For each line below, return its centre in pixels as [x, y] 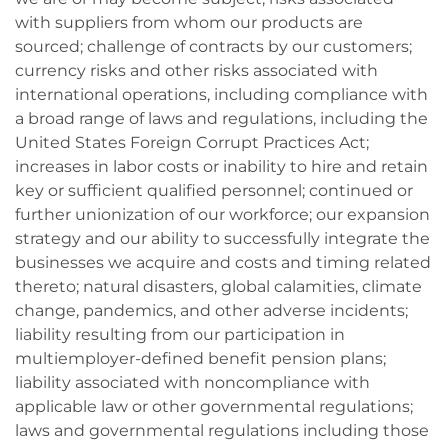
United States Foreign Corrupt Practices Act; [192, 142]
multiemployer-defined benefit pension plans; [200, 358]
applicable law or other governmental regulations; [214, 406]
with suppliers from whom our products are [189, 22]
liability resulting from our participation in [180, 334]
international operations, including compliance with [221, 94]
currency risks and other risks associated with [196, 70]
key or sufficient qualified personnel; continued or [214, 190]
